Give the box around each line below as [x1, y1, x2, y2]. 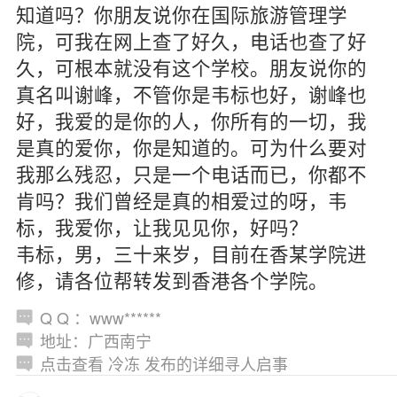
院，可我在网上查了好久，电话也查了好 [15, 26, 367, 54]
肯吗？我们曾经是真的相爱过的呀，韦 [15, 185, 347, 214]
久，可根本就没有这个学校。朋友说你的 [15, 52, 367, 81]
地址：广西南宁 [39, 329, 152, 353]
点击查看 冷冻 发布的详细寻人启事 [39, 352, 288, 376]
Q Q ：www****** [39, 306, 161, 330]
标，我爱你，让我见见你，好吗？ [15, 212, 314, 240]
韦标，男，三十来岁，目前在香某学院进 [15, 238, 367, 267]
